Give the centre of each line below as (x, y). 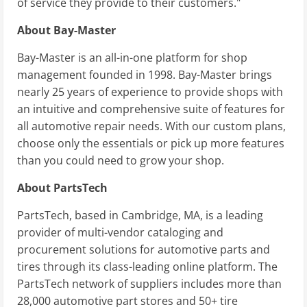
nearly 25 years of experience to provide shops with (150, 91)
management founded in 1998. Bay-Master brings (145, 74)
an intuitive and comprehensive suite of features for (151, 109)
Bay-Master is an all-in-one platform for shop (132, 57)
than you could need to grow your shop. (121, 160)
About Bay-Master (66, 30)
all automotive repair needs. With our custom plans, (151, 126)
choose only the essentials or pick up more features (151, 143)
